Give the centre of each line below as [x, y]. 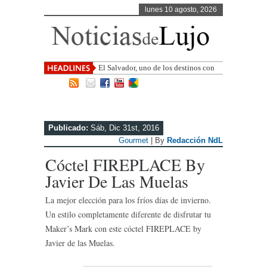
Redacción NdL [195, 140]
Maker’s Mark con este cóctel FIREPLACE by [123, 229]
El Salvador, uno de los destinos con [156, 67]
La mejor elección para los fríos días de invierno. [128, 200]
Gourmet [133, 140]
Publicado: [68, 128]
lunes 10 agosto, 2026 [181, 10]
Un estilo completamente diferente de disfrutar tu [128, 214]
